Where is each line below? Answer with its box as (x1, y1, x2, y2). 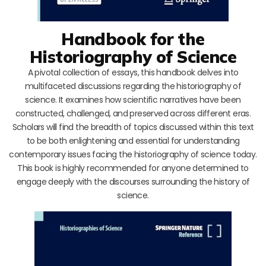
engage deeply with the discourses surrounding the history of (16, 175, 250, 188)
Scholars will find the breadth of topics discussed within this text (12, 121, 254, 133)
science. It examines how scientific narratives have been (25, 93, 241, 106)
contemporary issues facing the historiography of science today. (9, 148, 257, 160)
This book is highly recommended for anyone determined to (17, 161, 249, 174)
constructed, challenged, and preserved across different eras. (15, 107, 251, 119)
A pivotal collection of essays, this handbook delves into (27, 66, 239, 78)
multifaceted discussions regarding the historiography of (24, 80, 242, 92)
